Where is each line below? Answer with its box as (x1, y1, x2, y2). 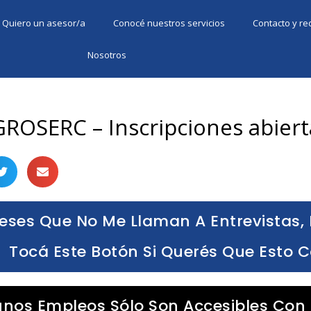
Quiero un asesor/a (2, 17, 86, 29)
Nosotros (87, 49, 126, 61)
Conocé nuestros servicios (113, 17, 226, 29)
